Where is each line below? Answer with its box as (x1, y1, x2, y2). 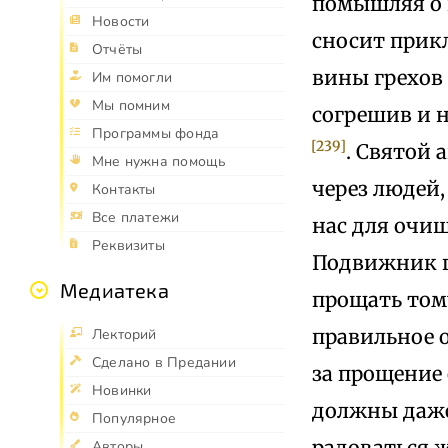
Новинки (92, 380, 152, 400)
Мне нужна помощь (92, 151, 227, 171)
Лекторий (92, 324, 157, 344)
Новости (92, 11, 150, 31)
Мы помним (92, 95, 170, 115)
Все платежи (92, 207, 180, 227)
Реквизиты (92, 235, 165, 255)
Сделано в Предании (92, 352, 236, 372)
